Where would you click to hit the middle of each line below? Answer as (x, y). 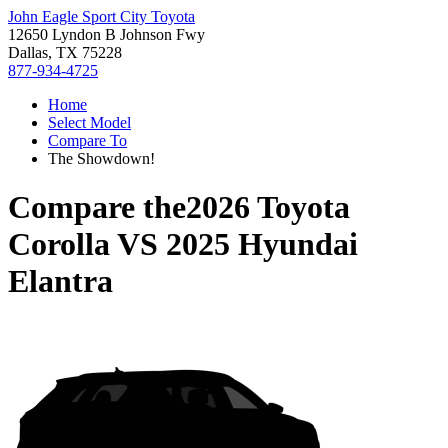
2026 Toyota (268, 207)
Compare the (97, 207)
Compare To (87, 140)
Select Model (89, 122)
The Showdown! (101, 158)
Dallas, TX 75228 (65, 52)
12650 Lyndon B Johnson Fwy (106, 34)
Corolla (59, 244)
